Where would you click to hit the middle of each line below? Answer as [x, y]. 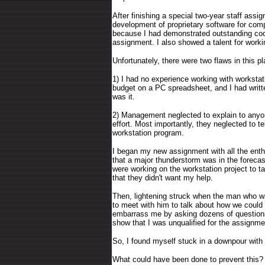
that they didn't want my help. [163, 178]
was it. [124, 97]
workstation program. [148, 133]
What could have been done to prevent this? [188, 259]
